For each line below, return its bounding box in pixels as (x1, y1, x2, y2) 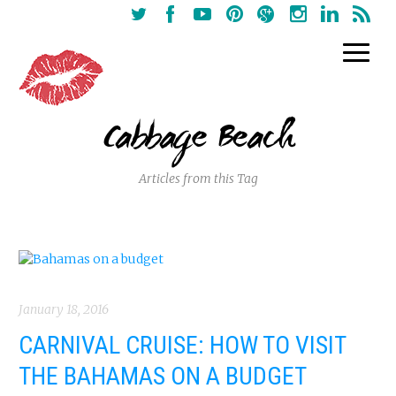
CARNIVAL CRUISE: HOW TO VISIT (19, 331, 346, 360)
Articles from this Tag (138, 171, 258, 187)
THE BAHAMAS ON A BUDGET (19, 362, 307, 391)
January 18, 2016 (19, 301, 109, 317)
